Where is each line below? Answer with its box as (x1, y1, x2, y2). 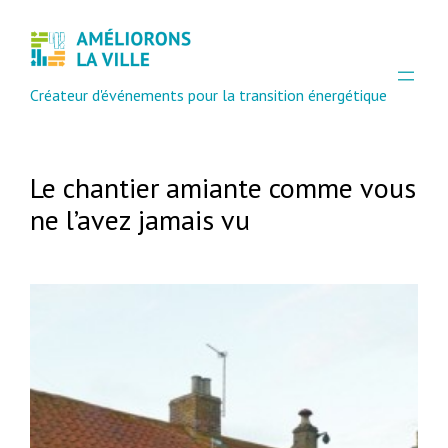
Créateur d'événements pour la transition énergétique (30, 84, 388, 105)
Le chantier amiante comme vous (30, 169, 417, 207)
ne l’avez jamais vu (30, 201, 251, 239)
